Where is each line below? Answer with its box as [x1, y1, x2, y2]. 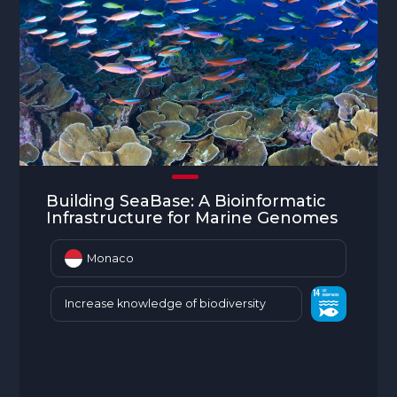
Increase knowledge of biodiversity [65, 297, 267, 311]
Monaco [87, 252, 135, 266]
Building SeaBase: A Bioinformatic [46, 191, 326, 211]
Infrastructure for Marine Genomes [46, 208, 339, 228]
